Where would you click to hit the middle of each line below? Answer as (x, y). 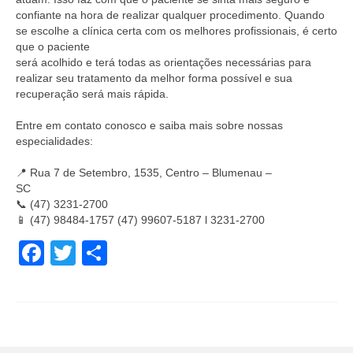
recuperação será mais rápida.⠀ (96, 94)
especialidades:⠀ (58, 141)
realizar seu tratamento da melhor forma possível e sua (154, 78)
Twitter (113, 253)
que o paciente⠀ (57, 46)
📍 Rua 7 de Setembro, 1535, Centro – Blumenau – (144, 173)
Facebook (100, 253)
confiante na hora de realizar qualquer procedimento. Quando (170, 15)
